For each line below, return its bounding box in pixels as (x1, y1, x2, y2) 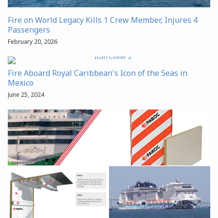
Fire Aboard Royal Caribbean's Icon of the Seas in (8, 68, 187, 79)
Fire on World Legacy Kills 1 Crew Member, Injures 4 (8, 15, 198, 26)
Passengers (8, 24, 50, 36)
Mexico (8, 77, 34, 89)
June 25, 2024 (8, 91, 44, 99)
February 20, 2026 (8, 37, 57, 46)
